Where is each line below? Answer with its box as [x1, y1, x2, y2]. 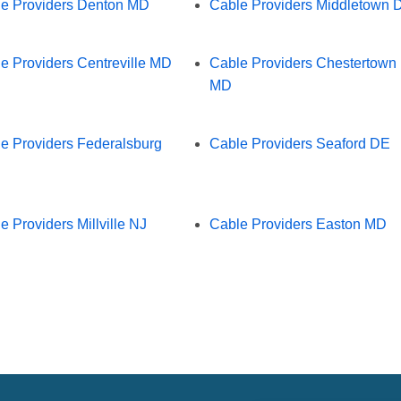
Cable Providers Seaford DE [209, 135, 390, 151]
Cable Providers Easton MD [209, 216, 387, 232]
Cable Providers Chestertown [209, 55, 397, 71]
